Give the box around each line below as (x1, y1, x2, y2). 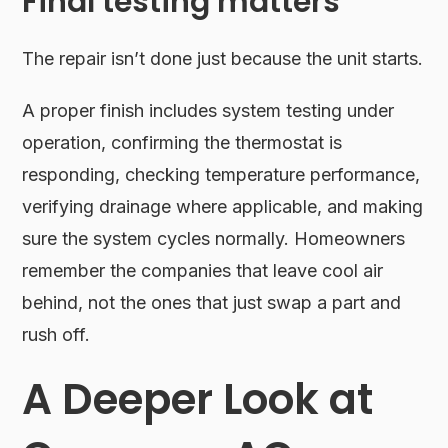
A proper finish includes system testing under (22, 99, 395, 121)
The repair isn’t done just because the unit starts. (22, 47, 424, 69)
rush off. (22, 323, 91, 345)
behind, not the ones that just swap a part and (22, 291, 402, 313)
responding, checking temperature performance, (22, 163, 421, 185)
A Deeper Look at (22, 369, 374, 429)
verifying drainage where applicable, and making (22, 195, 424, 217)
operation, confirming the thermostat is (22, 131, 343, 153)
